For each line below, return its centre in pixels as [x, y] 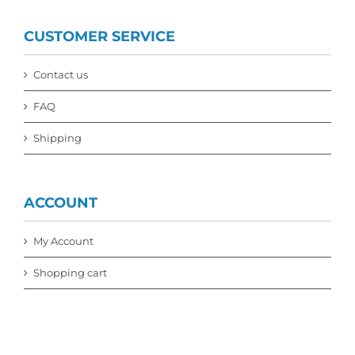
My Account [63, 240]
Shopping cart [70, 272]
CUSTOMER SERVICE [99, 36]
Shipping [57, 137]
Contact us [61, 74]
